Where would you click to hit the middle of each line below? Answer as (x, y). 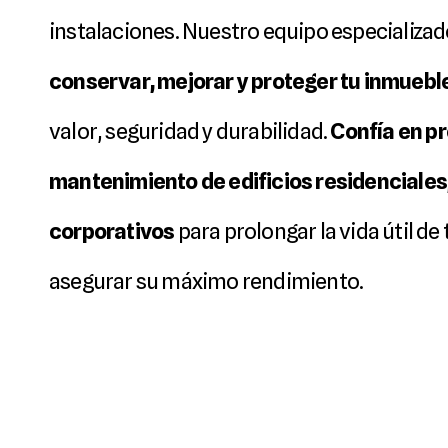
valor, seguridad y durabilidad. (190, 131)
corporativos (112, 231)
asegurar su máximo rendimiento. (206, 281)
